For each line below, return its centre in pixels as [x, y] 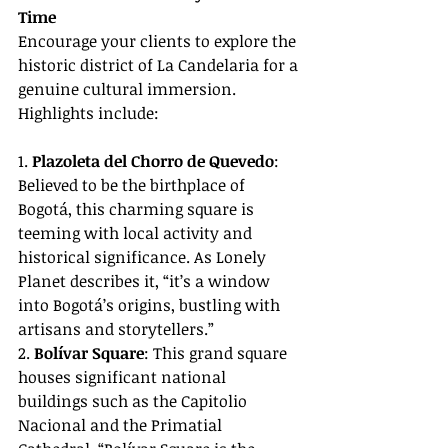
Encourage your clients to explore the [159, 41]
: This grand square [217, 353]
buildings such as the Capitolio [134, 401]
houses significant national [124, 377]
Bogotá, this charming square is [138, 209]
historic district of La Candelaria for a [160, 65]
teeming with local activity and [137, 233]
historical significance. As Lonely [144, 257]
